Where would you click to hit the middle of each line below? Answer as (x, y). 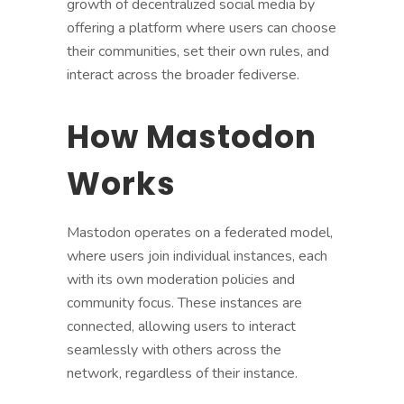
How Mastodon (192, 136)
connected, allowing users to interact (181, 326)
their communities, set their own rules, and (198, 51)
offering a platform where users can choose (202, 28)
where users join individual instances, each (197, 256)
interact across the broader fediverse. (183, 74)
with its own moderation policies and (181, 279)
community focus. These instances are (184, 303)
